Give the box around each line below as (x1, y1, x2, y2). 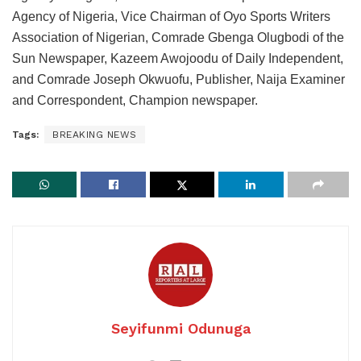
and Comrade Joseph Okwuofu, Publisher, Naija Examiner (12, 73, 345, 87)
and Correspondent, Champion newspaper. (12, 93, 258, 108)
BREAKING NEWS (52, 129, 137, 141)
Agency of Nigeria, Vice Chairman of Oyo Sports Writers (12, 10, 330, 24)
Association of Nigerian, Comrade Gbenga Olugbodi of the (12, 31, 344, 45)
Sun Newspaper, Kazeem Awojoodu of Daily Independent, (12, 52, 343, 66)
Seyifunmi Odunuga (110, 320, 251, 338)
